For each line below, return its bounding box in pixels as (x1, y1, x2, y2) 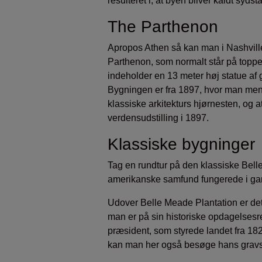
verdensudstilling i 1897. (108, 113, 209, 123)
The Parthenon (108, 18, 218, 36)
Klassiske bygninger (108, 135, 255, 154)
